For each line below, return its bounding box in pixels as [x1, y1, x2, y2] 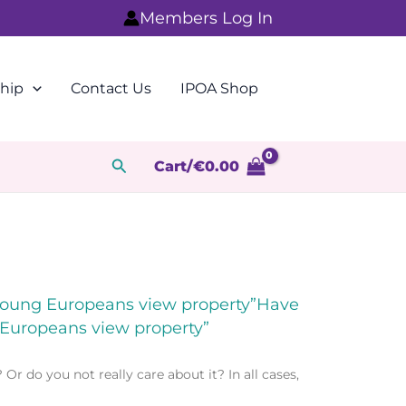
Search [111, 153, 168, 174]
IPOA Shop [180, 80, 258, 97]
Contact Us [71, 80, 151, 97]
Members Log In [140, 8, 273, 28]
